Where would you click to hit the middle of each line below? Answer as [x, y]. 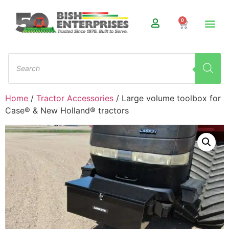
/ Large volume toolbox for [167, 98]
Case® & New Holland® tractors [67, 110]
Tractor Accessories [75, 98]
